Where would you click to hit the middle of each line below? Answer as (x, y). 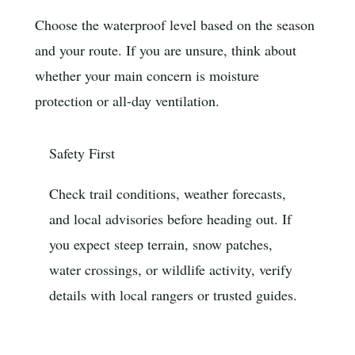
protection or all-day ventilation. (127, 100)
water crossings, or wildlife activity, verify (171, 270)
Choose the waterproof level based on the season (175, 24)
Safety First (82, 153)
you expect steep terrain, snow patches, (161, 244)
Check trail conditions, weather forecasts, (168, 194)
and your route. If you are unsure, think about (166, 50)
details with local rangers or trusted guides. (173, 295)
